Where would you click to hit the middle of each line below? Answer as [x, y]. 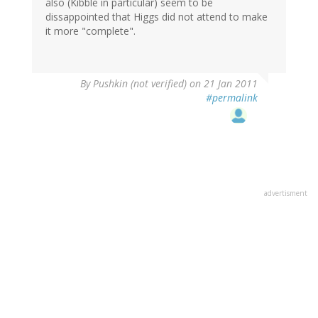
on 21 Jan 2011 [222, 84]
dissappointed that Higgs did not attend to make [157, 17]
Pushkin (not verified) [140, 84]
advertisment [286, 193]
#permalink [232, 98]
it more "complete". [91, 31]
